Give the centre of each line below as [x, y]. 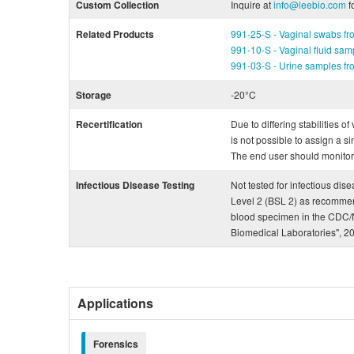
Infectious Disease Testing [135, 185]
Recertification [109, 124]
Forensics [116, 344]
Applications [115, 303]
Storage [94, 95]
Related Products [115, 34]
